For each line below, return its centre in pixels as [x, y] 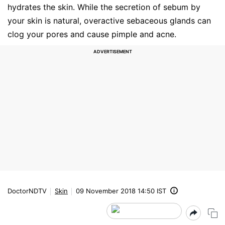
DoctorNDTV [27, 191]
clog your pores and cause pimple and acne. [92, 34]
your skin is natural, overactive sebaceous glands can [109, 20]
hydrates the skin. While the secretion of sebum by [104, 7]
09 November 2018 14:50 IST [121, 191]
